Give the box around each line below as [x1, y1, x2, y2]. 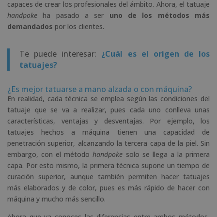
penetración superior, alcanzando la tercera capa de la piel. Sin [7, 138, 210, 148]
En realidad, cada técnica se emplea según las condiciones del [7, 93, 210, 103]
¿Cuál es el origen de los [101, 48, 210, 59]
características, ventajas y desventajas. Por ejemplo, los [7, 116, 210, 125]
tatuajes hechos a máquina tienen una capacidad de [7, 127, 210, 137]
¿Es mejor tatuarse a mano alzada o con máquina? [7, 83, 192, 94]
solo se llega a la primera [123, 149, 210, 159]
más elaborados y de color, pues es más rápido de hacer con [7, 183, 210, 192]
